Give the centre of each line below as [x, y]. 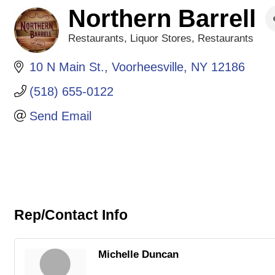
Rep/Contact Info [71, 215]
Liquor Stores [161, 38]
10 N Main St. [67, 67]
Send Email [60, 116]
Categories [94, 48]
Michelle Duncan [138, 255]
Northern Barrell [162, 18]
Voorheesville [148, 67]
